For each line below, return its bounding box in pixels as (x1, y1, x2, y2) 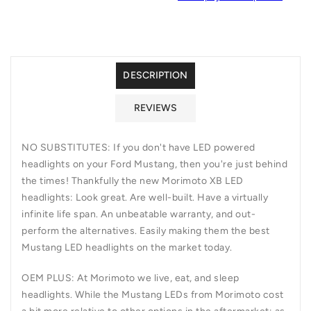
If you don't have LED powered (113, 141, 255, 153)
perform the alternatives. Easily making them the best (22, 224, 270, 237)
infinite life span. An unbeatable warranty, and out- (22, 208, 255, 220)
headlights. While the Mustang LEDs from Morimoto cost (22, 288, 284, 301)
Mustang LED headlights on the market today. (22, 241, 233, 253)
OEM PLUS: (22, 271, 75, 284)
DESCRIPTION (123, 69, 188, 81)
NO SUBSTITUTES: (22, 141, 111, 153)
